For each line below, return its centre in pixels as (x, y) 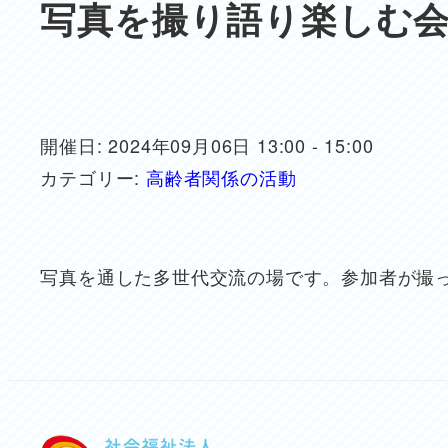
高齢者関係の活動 (221, 177)
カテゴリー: (93, 177)
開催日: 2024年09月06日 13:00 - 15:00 (207, 145)
